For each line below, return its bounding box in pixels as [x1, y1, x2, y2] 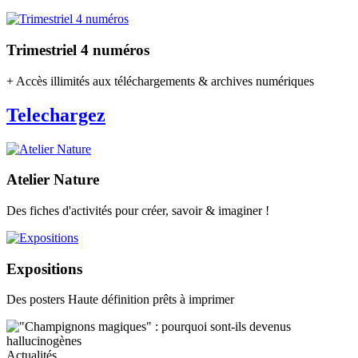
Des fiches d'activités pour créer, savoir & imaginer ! [6, 204, 269, 217]
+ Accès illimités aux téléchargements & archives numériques [6, 74, 314, 88]
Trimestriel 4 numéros [6, 42, 149, 59]
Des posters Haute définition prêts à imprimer [6, 292, 234, 307]
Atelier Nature [6, 171, 99, 189]
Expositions [6, 260, 82, 277]
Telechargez [6, 104, 105, 125]
